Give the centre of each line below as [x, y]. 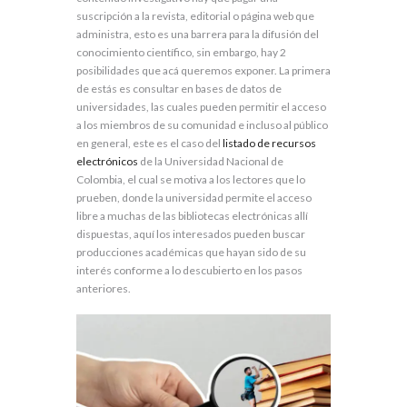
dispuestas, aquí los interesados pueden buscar [191, 234]
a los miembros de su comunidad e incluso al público [202, 125]
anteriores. [104, 289]
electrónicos [107, 162]
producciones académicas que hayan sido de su [191, 253]
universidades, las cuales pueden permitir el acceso [201, 107]
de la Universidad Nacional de [211, 162]
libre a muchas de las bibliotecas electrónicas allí [192, 216]
